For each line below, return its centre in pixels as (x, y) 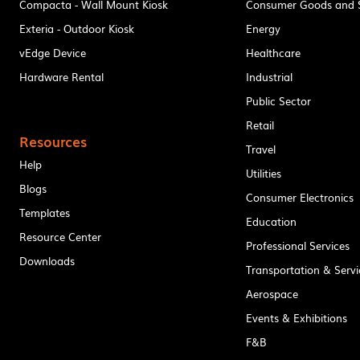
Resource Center (60, 236)
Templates (44, 212)
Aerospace (272, 293)
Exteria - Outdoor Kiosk (76, 28)
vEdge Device (52, 52)
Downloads (47, 260)
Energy (264, 28)
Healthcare (274, 52)
